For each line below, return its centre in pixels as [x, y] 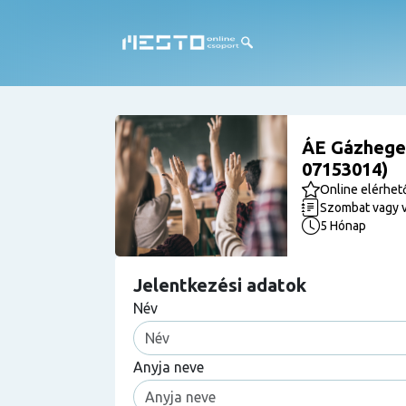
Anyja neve [169, 367]
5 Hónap [343, 226]
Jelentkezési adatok [220, 285]
